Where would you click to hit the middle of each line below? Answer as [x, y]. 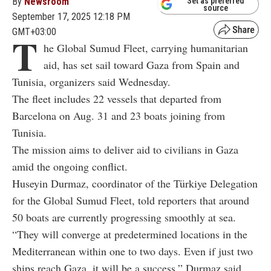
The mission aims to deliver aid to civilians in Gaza [125, 149]
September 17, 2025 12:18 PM [71, 16]
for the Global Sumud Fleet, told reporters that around [131, 200]
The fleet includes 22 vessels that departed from [117, 98]
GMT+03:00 [34, 31]
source [216, 8]
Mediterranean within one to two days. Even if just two [132, 251]
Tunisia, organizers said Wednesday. [91, 81]
